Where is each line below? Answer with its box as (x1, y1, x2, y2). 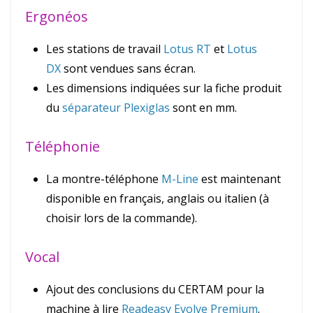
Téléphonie (25, 137, 100, 156)
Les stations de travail (46, 41, 163, 57)
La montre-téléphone (46, 171, 161, 187)
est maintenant (198, 171, 281, 187)
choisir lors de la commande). (46, 210, 197, 226)
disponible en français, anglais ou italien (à (46, 191, 269, 207)
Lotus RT (163, 41, 211, 57)
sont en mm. (170, 100, 237, 116)
